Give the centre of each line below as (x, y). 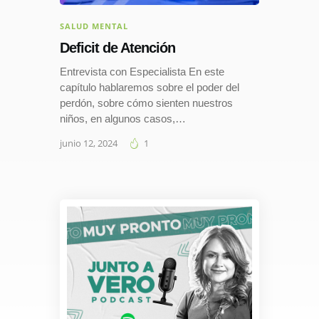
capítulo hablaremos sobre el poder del (150, 87)
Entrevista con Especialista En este (142, 71)
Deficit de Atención (117, 48)
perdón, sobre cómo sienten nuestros (146, 103)
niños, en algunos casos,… (123, 118)
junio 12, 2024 (89, 143)
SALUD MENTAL (94, 26)
